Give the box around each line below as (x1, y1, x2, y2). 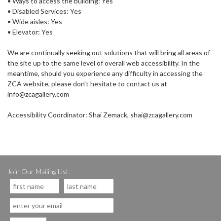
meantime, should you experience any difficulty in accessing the (7, 69, 203, 78)
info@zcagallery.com (7, 90, 69, 99)
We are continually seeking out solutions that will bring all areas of (7, 48, 210, 57)
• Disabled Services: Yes (7, 7, 81, 16)
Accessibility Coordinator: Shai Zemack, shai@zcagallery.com (7, 110, 192, 119)
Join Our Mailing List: (7, 167, 70, 176)
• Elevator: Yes (7, 28, 53, 37)
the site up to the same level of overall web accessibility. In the (7, 59, 200, 68)
